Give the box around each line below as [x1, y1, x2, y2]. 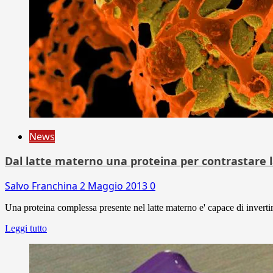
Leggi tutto [5, 222, 47, 233]
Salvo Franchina [5, 179, 80, 193]
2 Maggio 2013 [80, 179, 150, 193]
